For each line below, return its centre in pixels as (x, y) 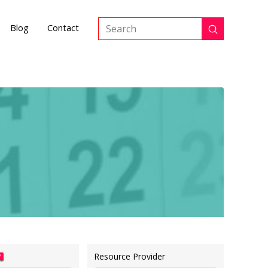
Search (114, 36)
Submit (228, 33)
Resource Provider (130, 256)
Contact (63, 28)
